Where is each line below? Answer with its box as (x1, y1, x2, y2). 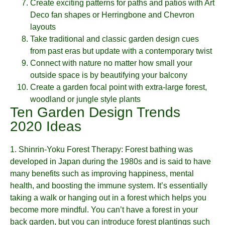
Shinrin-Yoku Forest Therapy (19, 145, 121, 154)
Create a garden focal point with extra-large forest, (30, 82, 207, 91)
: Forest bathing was (121, 145, 193, 154)
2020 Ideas (10, 118, 81, 134)
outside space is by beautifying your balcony (30, 70, 187, 79)
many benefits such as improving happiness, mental (10, 169, 194, 178)
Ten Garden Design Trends (10, 104, 180, 120)
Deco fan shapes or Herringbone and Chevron (30, 10, 194, 19)
